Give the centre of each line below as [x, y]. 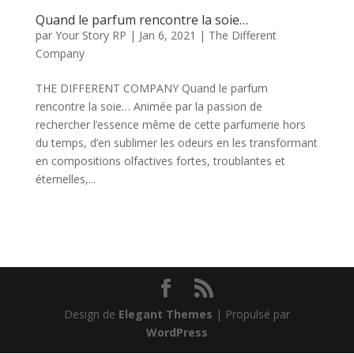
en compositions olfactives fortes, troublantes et [160, 160]
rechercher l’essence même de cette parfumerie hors [170, 124]
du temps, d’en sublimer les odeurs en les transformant [176, 142]
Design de [91, 314]
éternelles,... [65, 179]
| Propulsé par [251, 314]
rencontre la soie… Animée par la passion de [149, 106]
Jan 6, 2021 [167, 35]
